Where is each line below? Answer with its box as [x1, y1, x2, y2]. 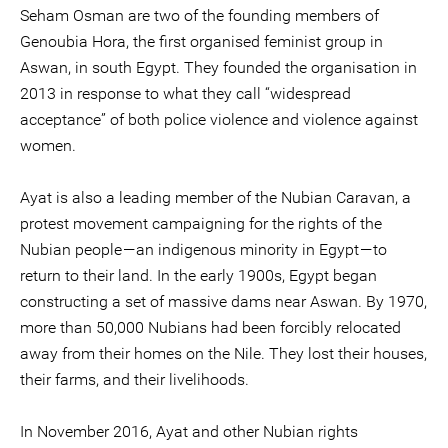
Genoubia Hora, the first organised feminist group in [20, 32, 383, 51]
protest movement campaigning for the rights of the [20, 214, 382, 233]
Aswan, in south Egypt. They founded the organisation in [20, 58, 417, 77]
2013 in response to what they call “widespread [20, 84, 351, 103]
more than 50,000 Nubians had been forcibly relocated [20, 318, 401, 337]
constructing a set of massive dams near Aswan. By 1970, [20, 292, 427, 311]
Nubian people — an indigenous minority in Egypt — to [20, 240, 387, 259]
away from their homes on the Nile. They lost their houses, [20, 344, 427, 363]
